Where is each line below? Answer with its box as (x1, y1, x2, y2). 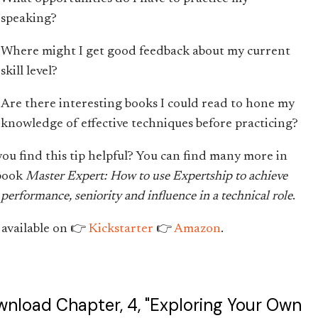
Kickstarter (89, 223, 154, 236)
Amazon (174, 223, 221, 236)
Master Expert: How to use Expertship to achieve (26, 170, 288, 183)
